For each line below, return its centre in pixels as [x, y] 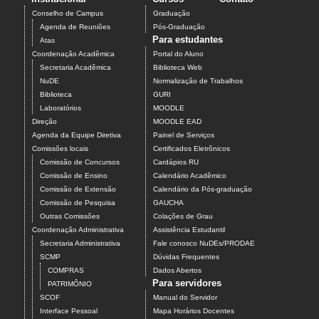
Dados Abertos [177, 271]
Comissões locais [60, 149]
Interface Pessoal [69, 311]
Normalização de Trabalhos [198, 81]
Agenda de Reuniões [75, 27]
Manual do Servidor [185, 298]
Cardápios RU [176, 162]
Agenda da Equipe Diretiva [77, 135]
